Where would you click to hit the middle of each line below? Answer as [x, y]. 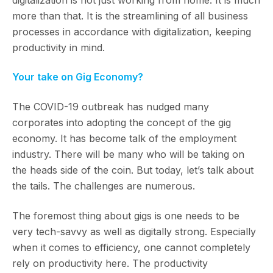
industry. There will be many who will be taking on [128, 154]
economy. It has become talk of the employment [124, 138]
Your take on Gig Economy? [78, 77]
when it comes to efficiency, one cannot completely [131, 247]
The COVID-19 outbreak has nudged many [111, 106]
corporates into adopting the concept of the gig [122, 122]
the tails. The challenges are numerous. [104, 186]
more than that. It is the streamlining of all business [130, 16]
